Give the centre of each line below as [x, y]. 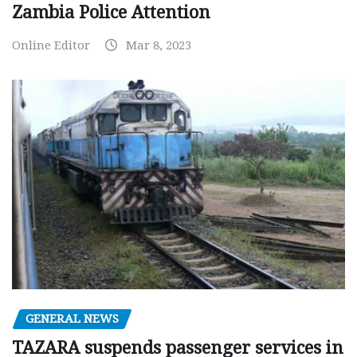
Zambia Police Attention [111, 12]
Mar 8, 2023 [159, 45]
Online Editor [51, 45]
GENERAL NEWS [72, 319]
